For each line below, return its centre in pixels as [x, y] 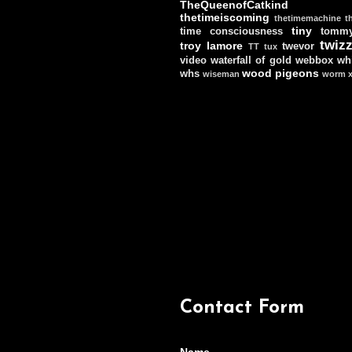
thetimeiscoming [225, 17]
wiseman [221, 73]
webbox [314, 60]
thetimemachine [308, 18]
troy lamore [211, 45]
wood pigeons [280, 73]
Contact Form [242, 308]
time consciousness [231, 31]
